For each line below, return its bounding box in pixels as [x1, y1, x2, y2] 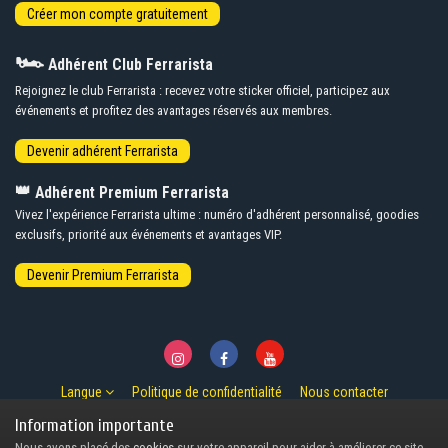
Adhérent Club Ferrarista [44, 55, 213, 74]
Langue [60, 384, 105, 401]
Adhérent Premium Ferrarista [31, 183, 229, 202]
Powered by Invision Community [147, 428, 301, 443]
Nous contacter [299, 384, 388, 401]
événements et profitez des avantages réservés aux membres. [15, 102, 332, 118]
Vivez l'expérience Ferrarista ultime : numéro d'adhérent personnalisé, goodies [15, 206, 419, 222]
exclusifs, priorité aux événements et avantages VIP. [15, 226, 282, 242]
